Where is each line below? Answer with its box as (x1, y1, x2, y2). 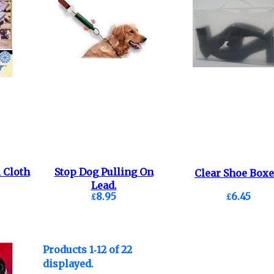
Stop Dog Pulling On (54, 166, 154, 179)
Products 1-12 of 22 (42, 243, 132, 256)
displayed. (42, 257, 94, 270)
